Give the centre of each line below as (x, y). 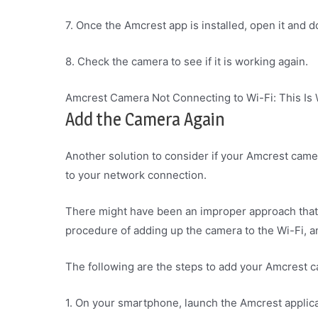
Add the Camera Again (145, 119)
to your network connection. (136, 175)
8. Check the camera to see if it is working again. (187, 61)
